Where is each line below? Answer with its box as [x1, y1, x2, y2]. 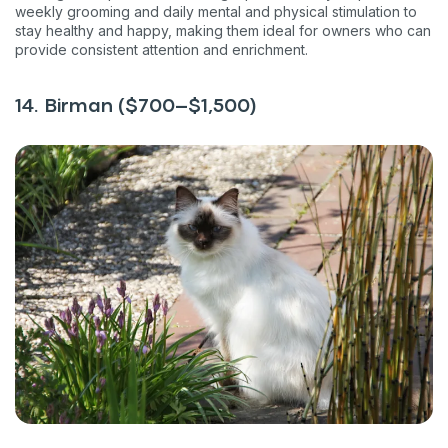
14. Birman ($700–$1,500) [15, 98, 257, 116]
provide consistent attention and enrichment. [15, 41, 308, 59]
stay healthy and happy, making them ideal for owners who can [15, 22, 431, 40]
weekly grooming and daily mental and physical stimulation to [15, 3, 417, 21]
